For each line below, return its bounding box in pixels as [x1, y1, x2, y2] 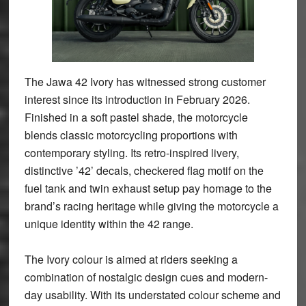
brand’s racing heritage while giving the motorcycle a [24, 197, 279, 214]
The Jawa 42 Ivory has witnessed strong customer [24, 73, 266, 89]
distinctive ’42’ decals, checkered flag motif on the [24, 162, 264, 178]
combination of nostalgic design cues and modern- [24, 268, 268, 285]
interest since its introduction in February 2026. [24, 91, 250, 107]
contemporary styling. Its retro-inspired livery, [24, 144, 239, 161]
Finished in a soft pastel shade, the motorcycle [24, 109, 248, 125]
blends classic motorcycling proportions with [24, 126, 238, 143]
